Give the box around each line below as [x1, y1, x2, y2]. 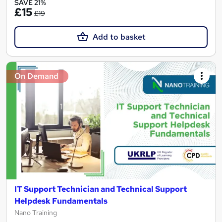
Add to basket [92, 31, 146, 42]
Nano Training [14, 208, 57, 218]
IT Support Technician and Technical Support [14, 184, 187, 195]
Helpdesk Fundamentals [14, 196, 108, 207]
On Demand [14, 70, 58, 81]
